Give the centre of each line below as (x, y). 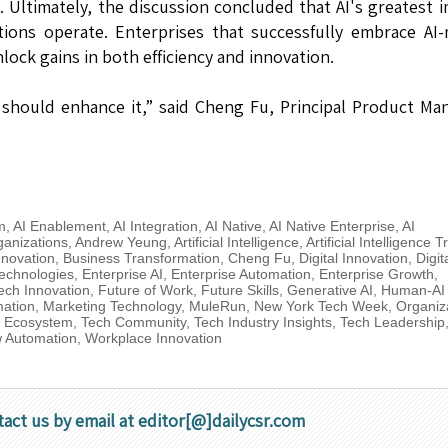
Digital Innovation (353, 257)
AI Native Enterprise (331, 225)
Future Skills (239, 289)
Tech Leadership (392, 321)
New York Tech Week (320, 305)
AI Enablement (59, 225)
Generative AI (329, 289)
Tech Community (133, 321)
